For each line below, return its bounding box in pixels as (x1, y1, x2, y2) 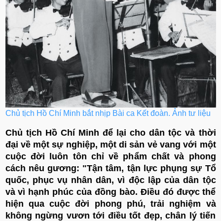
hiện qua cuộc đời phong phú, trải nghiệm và (5, 198, 216, 209)
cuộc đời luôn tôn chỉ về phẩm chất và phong (5, 151, 216, 161)
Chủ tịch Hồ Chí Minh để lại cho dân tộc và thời (5, 127, 216, 138)
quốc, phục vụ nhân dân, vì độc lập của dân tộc (5, 175, 216, 185)
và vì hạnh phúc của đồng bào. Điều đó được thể (5, 186, 216, 197)
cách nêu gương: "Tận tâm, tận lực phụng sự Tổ (5, 163, 216, 173)
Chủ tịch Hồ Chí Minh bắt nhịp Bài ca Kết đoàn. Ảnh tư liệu (5, 109, 211, 117)
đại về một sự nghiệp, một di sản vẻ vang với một (5, 139, 216, 149)
